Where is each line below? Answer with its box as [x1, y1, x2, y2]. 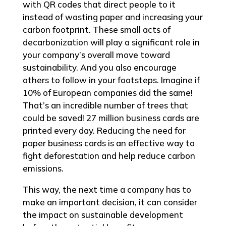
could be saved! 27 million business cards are [22, 112, 199, 124]
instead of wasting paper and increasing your [22, 12, 203, 23]
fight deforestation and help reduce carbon [22, 150, 195, 161]
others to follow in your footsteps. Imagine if [22, 75, 200, 86]
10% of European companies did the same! [22, 87, 193, 98]
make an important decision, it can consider [22, 197, 197, 208]
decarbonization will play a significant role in [22, 37, 200, 48]
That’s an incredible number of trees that [22, 100, 188, 111]
